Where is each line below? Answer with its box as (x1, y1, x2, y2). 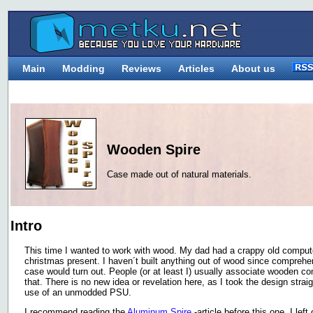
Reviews (122, 63, 161, 74)
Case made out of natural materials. (107, 169, 252, 180)
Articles (178, 63, 214, 74)
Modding (62, 63, 105, 74)
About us (231, 63, 275, 74)
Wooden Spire (107, 141, 201, 157)
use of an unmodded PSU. (24, 287, 131, 298)
